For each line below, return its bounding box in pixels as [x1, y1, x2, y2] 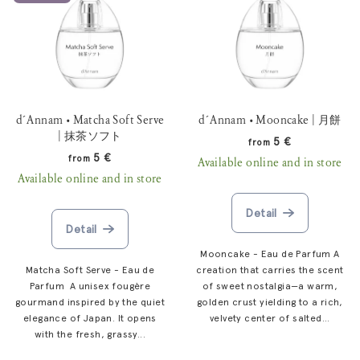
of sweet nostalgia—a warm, [202, 280, 338, 292]
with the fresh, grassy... [35, 328, 145, 340]
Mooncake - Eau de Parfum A [200, 247, 340, 260]
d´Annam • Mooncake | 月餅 [198, 113, 342, 128]
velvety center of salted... [210, 312, 330, 324]
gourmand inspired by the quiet [15, 296, 165, 308]
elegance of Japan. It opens [23, 312, 157, 324]
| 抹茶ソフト [58, 129, 122, 144]
